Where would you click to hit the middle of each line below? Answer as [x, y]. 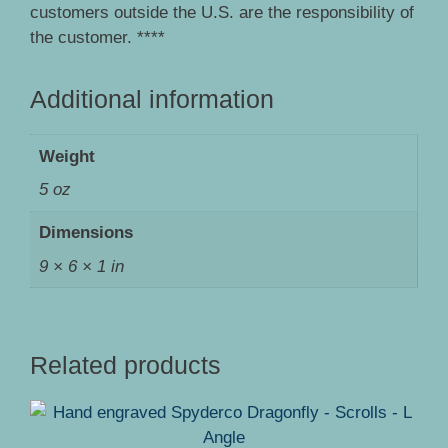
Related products [125, 364]
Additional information [152, 99]
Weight [66, 156]
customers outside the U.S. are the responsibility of [222, 13]
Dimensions [85, 233]
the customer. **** [97, 38]
